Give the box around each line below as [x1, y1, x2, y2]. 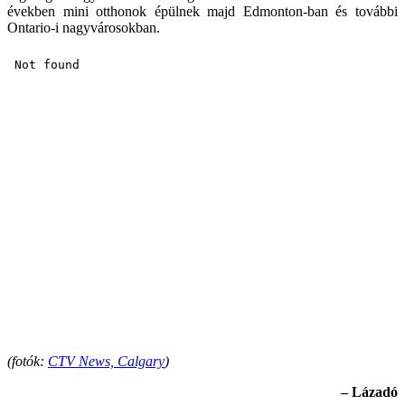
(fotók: [7, 353, 48, 369]
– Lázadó [341, 383, 398, 400]
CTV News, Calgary [48, 353, 165, 369]
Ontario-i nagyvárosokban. [7, 19, 160, 35]
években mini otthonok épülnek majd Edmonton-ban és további [7, 3, 398, 19]
